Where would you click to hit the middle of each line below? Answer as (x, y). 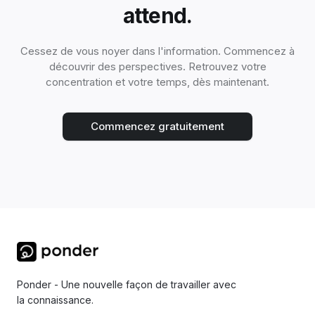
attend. (157, 15)
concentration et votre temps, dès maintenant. (157, 82)
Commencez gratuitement (157, 126)
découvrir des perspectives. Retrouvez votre (157, 66)
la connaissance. (55, 300)
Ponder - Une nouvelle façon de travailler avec (127, 284)
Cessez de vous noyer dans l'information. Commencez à (157, 51)
